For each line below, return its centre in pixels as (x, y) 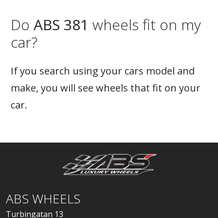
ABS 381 (61, 25)
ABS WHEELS (43, 199)
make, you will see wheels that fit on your (106, 88)
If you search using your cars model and (103, 71)
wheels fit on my (145, 25)
